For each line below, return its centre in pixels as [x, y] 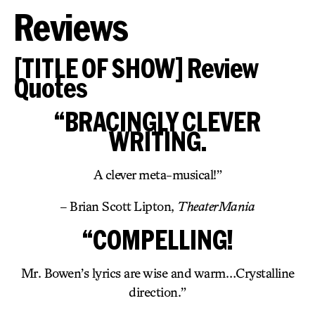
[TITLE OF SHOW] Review [136, 68]
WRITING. [157, 141]
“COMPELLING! [157, 239]
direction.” [157, 292]
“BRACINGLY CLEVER [157, 121]
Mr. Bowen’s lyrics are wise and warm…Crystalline [157, 273]
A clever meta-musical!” [157, 174]
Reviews [71, 27]
